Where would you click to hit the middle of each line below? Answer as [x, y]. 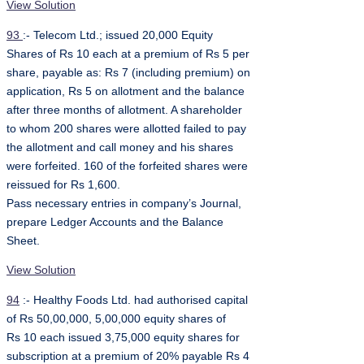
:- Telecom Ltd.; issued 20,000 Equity [118, 35]
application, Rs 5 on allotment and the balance [126, 91]
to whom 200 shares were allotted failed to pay [126, 128]
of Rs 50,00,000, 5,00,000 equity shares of [116, 319]
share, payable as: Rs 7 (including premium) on [128, 72]
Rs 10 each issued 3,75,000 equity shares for [123, 338]
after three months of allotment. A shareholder [124, 110]
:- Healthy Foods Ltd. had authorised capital [134, 300]
